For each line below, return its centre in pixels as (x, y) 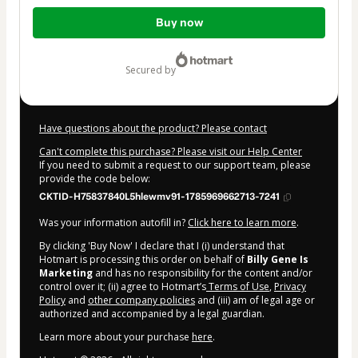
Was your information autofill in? (113, 223)
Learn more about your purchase (115, 337)
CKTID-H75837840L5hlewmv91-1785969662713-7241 (160, 197)
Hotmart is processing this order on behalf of (143, 260)
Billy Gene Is (278, 260)
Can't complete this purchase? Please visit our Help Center (171, 152)
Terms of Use (238, 287)
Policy (52, 300)
